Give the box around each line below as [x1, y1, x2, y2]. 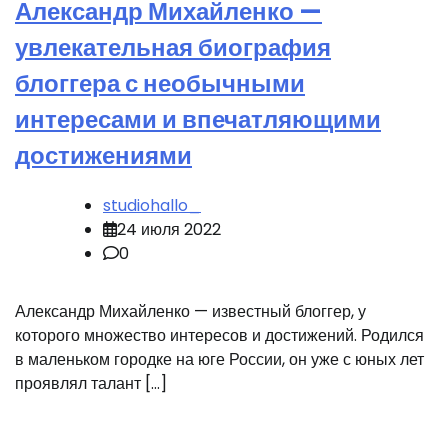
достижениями [15, 139, 192, 173]
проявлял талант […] [15, 372, 167, 396]
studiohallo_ [103, 194, 201, 218]
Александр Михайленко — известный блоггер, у [15, 300, 366, 324]
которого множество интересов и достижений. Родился [15, 324, 424, 348]
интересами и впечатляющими [15, 103, 381, 137]
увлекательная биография [15, 31, 331, 65]
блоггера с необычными [15, 67, 305, 101]
